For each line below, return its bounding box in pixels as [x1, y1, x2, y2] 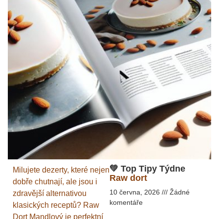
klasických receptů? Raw [13, 201, 99, 210]
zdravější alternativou [13, 189, 87, 198]
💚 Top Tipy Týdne [109, 164, 185, 174]
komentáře [109, 198, 143, 207]
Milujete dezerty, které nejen [13, 166, 109, 175]
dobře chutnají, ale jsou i [13, 177, 97, 186]
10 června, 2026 [109, 188, 162, 197]
